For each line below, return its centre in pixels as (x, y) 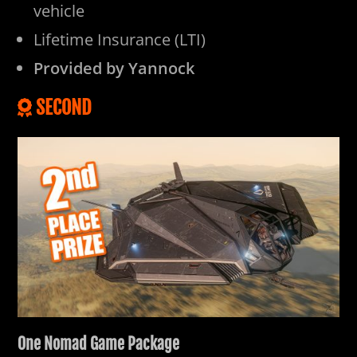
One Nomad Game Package (99, 344)
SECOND (64, 107)
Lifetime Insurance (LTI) (120, 39)
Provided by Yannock (114, 68)
